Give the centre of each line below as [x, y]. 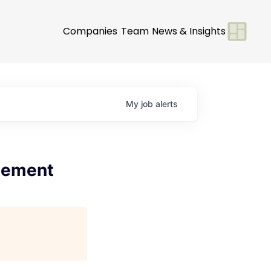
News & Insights [189, 31]
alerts [167, 104]
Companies [90, 31]
